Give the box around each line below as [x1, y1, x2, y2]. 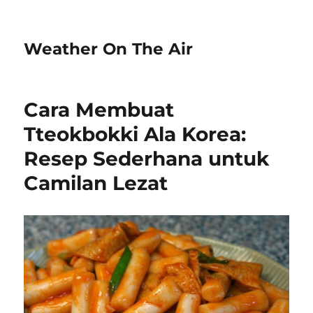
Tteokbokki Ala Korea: [24, 122, 247, 146]
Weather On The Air [24, 39, 194, 59]
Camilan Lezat [24, 171, 168, 195]
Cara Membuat [24, 98, 175, 122]
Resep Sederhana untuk [24, 147, 270, 170]
